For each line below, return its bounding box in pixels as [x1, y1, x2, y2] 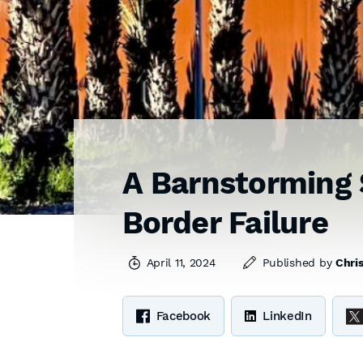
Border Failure [122, 205, 328, 241]
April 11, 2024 [146, 256, 216, 269]
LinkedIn [263, 309, 312, 323]
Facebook [156, 309, 211, 323]
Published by [262, 256, 335, 269]
